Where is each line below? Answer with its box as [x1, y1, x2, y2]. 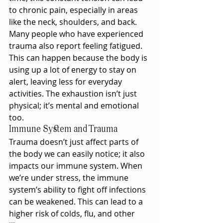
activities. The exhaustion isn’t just [9, 88, 139, 99]
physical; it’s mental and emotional [9, 100, 141, 111]
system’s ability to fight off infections [9, 184, 148, 195]
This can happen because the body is [9, 52, 149, 63]
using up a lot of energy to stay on [9, 64, 138, 75]
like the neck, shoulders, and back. [9, 16, 137, 27]
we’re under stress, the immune [9, 172, 130, 183]
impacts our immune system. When [9, 160, 144, 171]
